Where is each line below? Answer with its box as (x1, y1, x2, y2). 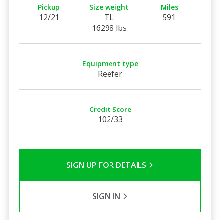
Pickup (38, 2, 60, 12)
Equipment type (82, 58, 138, 68)
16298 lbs (91, 22, 127, 33)
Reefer (98, 68, 122, 79)
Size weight (89, 2, 129, 12)
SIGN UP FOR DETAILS (66, 159, 148, 170)
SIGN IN (92, 191, 122, 202)
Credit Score (89, 104, 131, 114)
